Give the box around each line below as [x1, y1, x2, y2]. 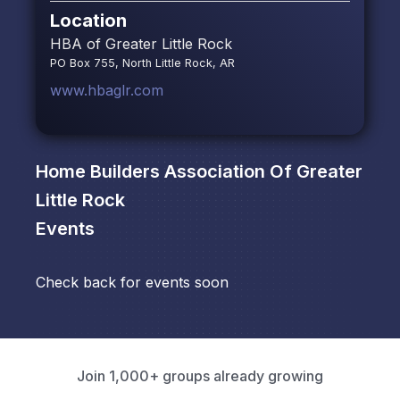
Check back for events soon [36, 273, 229, 292]
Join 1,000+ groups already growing [77, 367, 323, 386]
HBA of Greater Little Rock [50, 35, 232, 54]
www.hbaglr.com [50, 81, 163, 100]
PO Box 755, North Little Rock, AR [50, 56, 235, 71]
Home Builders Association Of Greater [36, 161, 362, 183]
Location [50, 10, 127, 32]
